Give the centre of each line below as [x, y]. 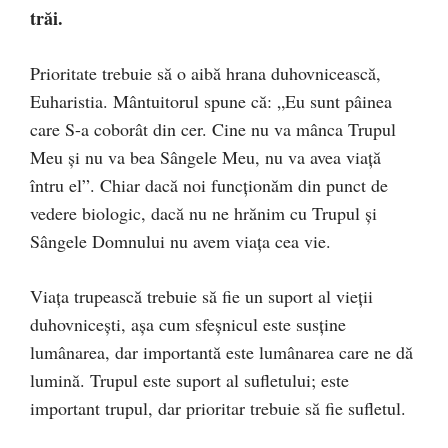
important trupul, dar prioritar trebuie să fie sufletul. [218, 407]
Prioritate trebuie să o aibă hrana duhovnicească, [205, 72]
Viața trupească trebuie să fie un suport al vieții [201, 295]
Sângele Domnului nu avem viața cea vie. [180, 240]
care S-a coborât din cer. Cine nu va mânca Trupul [213, 128]
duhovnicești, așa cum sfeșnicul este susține [188, 323]
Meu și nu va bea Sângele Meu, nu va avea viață [205, 156]
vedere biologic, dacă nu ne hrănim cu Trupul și [203, 212]
